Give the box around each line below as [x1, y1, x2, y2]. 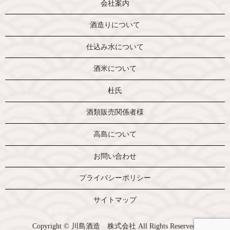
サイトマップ [93, 196, 137, 204]
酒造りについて [90, 21, 140, 29]
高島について [93, 130, 137, 139]
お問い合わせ [93, 152, 137, 160]
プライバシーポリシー [79, 174, 151, 182]
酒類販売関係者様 [86, 108, 144, 117]
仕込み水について [86, 43, 144, 51]
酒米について [93, 65, 137, 73]
